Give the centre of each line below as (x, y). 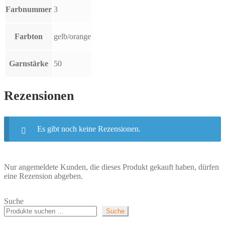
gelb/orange (72, 36)
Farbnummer (29, 9)
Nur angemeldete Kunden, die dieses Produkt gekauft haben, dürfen (111, 167)
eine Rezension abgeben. (43, 176)
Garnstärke (29, 63)
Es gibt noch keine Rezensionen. (89, 129)
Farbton (29, 36)
